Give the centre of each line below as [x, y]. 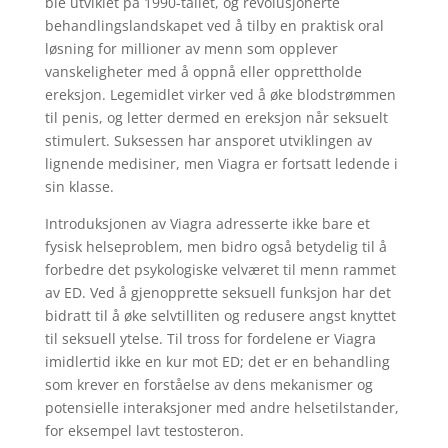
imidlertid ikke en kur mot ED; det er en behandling [217, 361]
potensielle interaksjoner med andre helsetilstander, [221, 407]
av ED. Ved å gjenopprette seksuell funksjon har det [217, 292]
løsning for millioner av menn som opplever [191, 48]
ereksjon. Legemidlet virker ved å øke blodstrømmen [220, 94]
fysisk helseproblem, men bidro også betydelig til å [215, 246]
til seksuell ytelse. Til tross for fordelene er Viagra [210, 338]
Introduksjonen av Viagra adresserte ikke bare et [207, 223]
